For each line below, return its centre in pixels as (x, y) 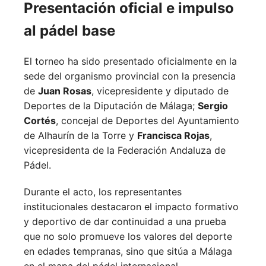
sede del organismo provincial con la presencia (130, 76)
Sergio (213, 105)
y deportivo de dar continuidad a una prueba (125, 221)
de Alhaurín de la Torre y (80, 135)
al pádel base (69, 30)
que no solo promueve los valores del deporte (128, 236)
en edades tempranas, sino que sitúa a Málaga (128, 251)
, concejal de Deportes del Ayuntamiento (148, 120)
